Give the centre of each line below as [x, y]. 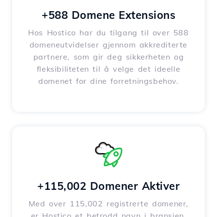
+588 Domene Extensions [108, 15]
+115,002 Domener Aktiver [108, 186]
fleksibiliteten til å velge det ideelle [108, 69]
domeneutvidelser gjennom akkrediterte [108, 45]
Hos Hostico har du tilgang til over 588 [108, 33]
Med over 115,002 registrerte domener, [108, 204]
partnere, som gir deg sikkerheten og [108, 57]
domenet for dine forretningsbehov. [108, 81]
